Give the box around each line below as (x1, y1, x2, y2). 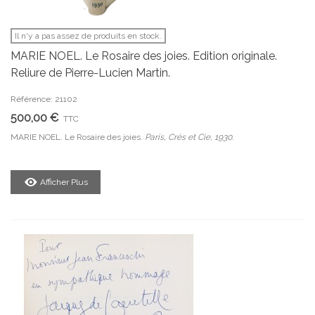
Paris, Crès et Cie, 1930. (145, 132, 233, 142)
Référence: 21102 (11, 94, 77, 104)
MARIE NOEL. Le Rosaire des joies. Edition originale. (11, 49, 277, 63)
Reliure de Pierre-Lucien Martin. (11, 66, 170, 79)
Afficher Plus (40, 176, 88, 187)
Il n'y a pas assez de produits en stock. (15, 31, 162, 41)
